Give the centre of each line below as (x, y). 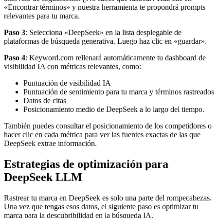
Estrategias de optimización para (86, 164)
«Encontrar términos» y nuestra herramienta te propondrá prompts (105, 7)
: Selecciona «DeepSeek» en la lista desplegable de (103, 33)
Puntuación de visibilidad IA (67, 83)
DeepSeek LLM (43, 177)
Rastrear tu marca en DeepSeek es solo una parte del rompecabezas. (108, 198)
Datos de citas (45, 101)
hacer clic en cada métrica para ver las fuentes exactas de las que (102, 135)
